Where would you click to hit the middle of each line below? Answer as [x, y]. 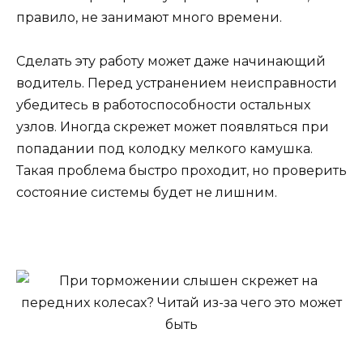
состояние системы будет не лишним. [147, 193]
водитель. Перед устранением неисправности [177, 83]
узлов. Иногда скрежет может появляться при [173, 127]
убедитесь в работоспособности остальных [163, 105]
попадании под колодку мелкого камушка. [164, 149]
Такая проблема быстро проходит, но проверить [181, 171]
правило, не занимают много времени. [149, 17]
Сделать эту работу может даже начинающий [171, 62]
